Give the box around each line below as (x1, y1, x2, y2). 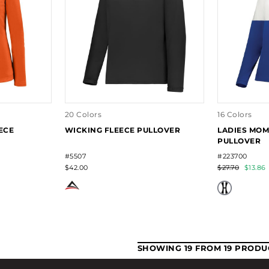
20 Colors (64, 109, 102, 119)
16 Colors (217, 109, 252, 119)
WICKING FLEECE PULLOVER (64, 125, 181, 134)
